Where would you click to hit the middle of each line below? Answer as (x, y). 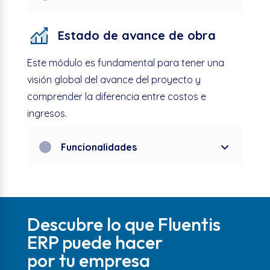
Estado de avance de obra (137, 36)
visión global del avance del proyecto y (114, 79)
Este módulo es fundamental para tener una (125, 62)
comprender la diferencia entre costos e (116, 96)
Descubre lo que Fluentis (124, 224)
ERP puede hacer (95, 242)
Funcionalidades (99, 147)
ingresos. (47, 113)
